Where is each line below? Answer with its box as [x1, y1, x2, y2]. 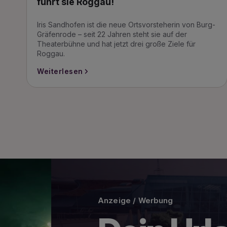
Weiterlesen [37, 67, 83, 75]
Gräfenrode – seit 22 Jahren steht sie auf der [37, 30, 187, 39]
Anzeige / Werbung [47, 196, 122, 205]
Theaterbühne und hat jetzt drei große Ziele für [37, 40, 196, 48]
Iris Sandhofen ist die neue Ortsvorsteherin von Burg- [37, 20, 215, 29]
